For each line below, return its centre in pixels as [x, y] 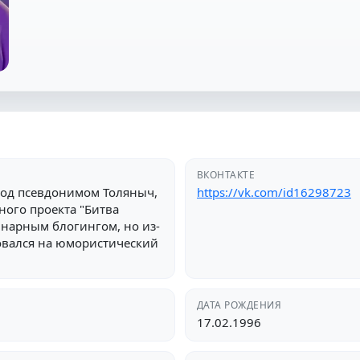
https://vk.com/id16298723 [274, 192]
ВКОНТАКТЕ [226, 174]
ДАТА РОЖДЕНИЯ [239, 305]
